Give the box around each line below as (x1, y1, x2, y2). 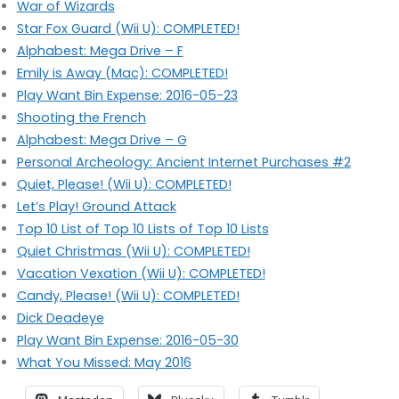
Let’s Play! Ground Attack (16, 197, 176, 216)
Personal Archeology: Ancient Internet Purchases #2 (16, 152, 351, 171)
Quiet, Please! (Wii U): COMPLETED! (16, 175, 232, 193)
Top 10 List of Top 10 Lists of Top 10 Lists (16, 219, 269, 238)
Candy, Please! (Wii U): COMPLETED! (16, 286, 240, 305)
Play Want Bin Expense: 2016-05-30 (16, 330, 239, 349)
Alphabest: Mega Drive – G (16, 130, 187, 149)
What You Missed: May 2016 (16, 353, 191, 371)
